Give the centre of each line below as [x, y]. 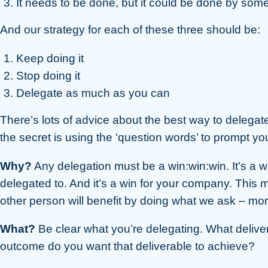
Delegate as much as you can [93, 93]
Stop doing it [48, 76]
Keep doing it [50, 58]
